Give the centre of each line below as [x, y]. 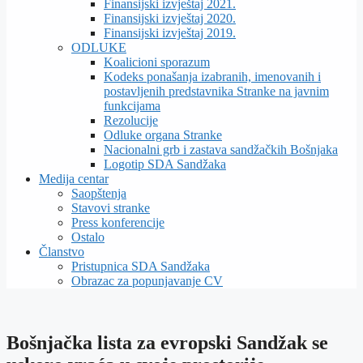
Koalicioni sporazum [157, 62]
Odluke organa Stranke [163, 135]
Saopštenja [99, 193]
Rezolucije [131, 120]
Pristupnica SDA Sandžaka [141, 266]
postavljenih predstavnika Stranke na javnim [216, 91]
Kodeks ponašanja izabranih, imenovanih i [212, 77]
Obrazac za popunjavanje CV [147, 281]
